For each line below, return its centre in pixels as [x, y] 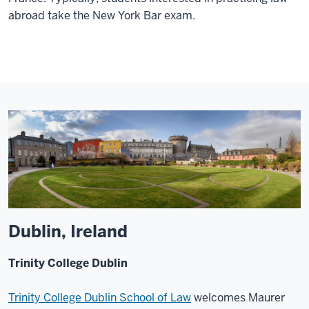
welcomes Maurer [238, 297]
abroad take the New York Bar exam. [102, 16]
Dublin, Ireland [68, 231]
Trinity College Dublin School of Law [100, 297]
